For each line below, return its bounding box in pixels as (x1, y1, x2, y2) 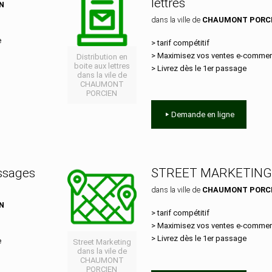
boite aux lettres (73, 61, 130, 71)
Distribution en (76, 52, 127, 62)
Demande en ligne (171, 110, 234, 119)
